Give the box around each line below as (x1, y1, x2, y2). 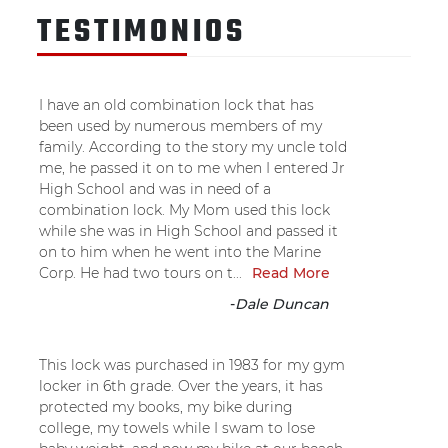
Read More (252, 263, 330, 282)
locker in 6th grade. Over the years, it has (39, 376, 323, 395)
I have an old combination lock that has (39, 95, 314, 114)
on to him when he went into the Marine (39, 242, 321, 261)
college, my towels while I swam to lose (39, 418, 315, 437)
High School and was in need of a (39, 179, 271, 198)
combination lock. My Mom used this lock (39, 200, 330, 219)
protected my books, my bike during (39, 397, 293, 416)
